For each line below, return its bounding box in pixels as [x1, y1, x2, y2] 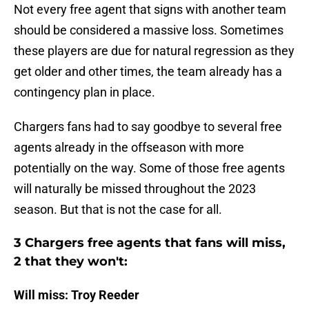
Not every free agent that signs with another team [14, 2, 286, 17]
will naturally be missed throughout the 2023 [14, 181, 256, 197]
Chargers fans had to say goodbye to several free [14, 119, 282, 134]
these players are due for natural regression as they [14, 43, 295, 59]
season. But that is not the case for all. [14, 202, 222, 217]
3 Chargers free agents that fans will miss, [14, 235, 286, 251]
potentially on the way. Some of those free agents [14, 161, 285, 176]
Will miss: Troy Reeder [14, 288, 139, 303]
